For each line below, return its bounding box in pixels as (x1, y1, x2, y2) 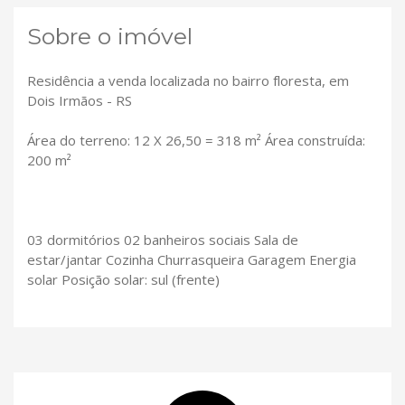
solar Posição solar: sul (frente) (27, 270, 220, 289)
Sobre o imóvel (27, 23, 193, 51)
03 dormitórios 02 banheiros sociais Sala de (27, 231, 298, 250)
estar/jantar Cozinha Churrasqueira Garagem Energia (27, 250, 356, 269)
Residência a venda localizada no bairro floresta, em (27, 71, 349, 90)
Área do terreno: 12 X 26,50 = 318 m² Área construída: (27, 131, 365, 150)
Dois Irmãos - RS (27, 91, 136, 110)
